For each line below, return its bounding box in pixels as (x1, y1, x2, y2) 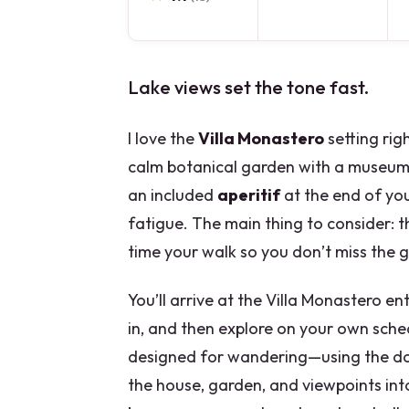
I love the (128, 128, 198, 150)
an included (128, 184, 217, 206)
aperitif (217, 184, 280, 206)
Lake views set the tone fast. (128, 76, 369, 100)
